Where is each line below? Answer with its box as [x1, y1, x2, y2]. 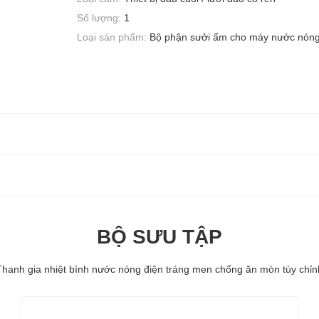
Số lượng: [77, 11, 121, 23]
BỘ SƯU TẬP [97, 226, 222, 249]
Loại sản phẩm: [77, 31, 147, 43]
